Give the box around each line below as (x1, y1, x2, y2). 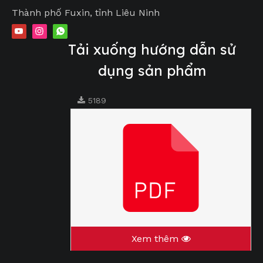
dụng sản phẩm (98, 61, 206, 79)
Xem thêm (131, 232, 181, 244)
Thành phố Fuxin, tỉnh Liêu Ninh (12, 7, 160, 18)
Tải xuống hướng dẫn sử (68, 40, 236, 58)
